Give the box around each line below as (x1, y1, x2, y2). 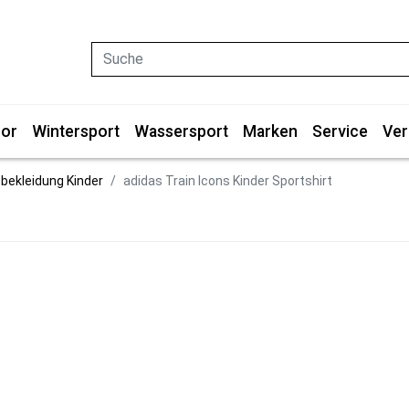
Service (312, 122, 368, 141)
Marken (243, 122, 298, 141)
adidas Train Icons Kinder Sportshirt (123, 173, 332, 188)
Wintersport (32, 122, 120, 141)
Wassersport (134, 122, 228, 141)
